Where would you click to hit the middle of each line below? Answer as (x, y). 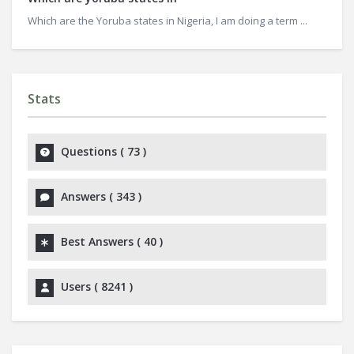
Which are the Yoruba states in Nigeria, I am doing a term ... (168, 21)
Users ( (81, 286)
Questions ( (94, 151)
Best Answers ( (102, 241)
